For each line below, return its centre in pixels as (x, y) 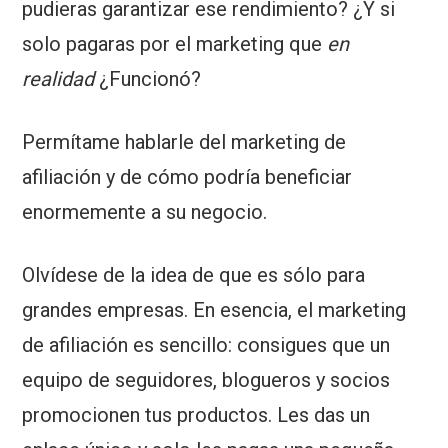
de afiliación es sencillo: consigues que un (206, 345)
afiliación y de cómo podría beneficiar (187, 177)
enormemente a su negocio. (145, 212)
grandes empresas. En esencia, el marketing (214, 310)
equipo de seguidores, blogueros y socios (206, 380)
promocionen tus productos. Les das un (196, 415)
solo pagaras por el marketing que (175, 44)
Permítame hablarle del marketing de (184, 142)
